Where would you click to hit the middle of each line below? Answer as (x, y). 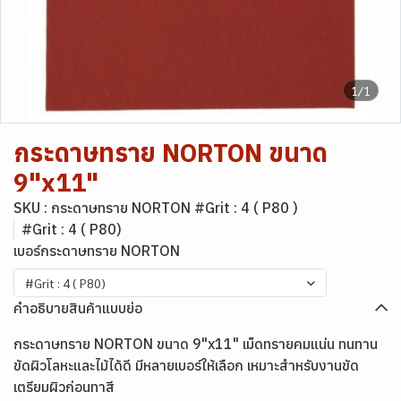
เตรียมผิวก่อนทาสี (64, 387)
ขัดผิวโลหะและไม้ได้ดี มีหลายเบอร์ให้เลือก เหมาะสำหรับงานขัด (186, 365)
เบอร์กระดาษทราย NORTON (97, 251)
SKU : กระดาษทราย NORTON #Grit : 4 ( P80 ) (156, 208)
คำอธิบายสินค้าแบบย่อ (78, 308)
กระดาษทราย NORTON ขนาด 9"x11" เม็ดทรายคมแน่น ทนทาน (196, 344)
